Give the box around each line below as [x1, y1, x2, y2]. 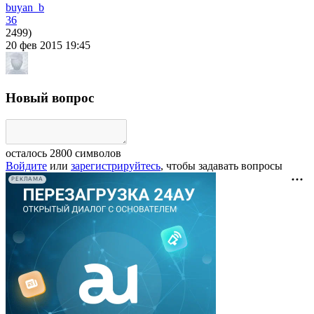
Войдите [6, 159, 47, 172]
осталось [6, 146, 50, 159]
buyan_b [6, 1, 44, 14]
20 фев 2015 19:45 [6, 39, 90, 52]
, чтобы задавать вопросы [161, 159, 282, 172]
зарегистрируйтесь [71, 159, 161, 172]
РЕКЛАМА [11, 176, 43, 183]
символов [72, 146, 121, 159]
